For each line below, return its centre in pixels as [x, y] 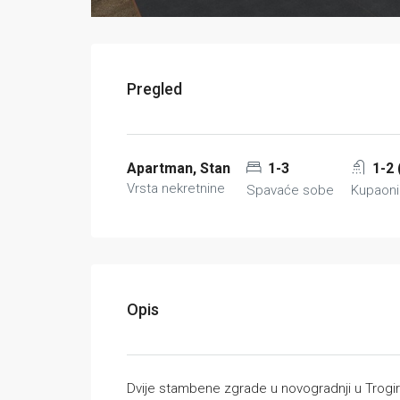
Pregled [154, 89]
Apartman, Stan [179, 168]
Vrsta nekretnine [176, 188]
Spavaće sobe [291, 190]
